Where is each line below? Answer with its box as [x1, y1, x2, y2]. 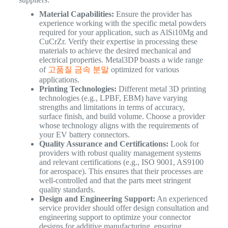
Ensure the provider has [113, 10, 192, 19]
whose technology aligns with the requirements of [39, 121, 198, 130]
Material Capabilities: [39, 10, 114, 19]
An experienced [155, 194, 208, 204]
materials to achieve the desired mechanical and [39, 46, 191, 55]
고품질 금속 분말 [47, 65, 109, 74]
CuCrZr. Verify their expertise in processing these [39, 37, 197, 46]
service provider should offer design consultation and [39, 204, 209, 213]
